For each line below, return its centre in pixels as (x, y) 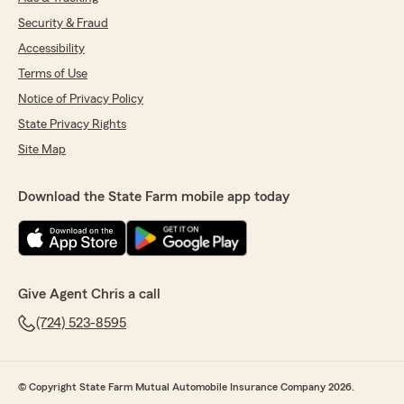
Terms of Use (53, 73)
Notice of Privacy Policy (81, 99)
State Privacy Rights (72, 124)
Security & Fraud (63, 23)
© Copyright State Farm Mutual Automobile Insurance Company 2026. (186, 386)
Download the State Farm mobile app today (154, 196)
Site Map (42, 149)
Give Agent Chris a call (89, 294)
